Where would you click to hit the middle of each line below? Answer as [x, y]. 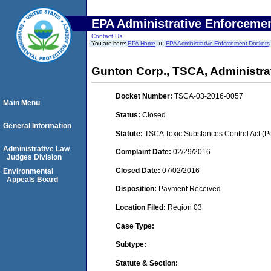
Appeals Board [32, 180]
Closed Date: [139, 170]
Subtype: [131, 245]
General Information [37, 126]
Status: [129, 115]
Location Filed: [142, 207]
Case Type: [135, 226]
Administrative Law [36, 149]
